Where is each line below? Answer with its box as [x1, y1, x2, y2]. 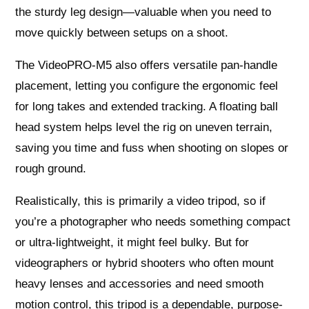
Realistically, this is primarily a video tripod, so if [15, 195, 266, 208]
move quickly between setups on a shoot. [15, 26, 229, 40]
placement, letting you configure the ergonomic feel [15, 79, 279, 93]
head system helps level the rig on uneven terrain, [15, 121, 273, 134]
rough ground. [15, 162, 87, 176]
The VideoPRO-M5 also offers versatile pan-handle [15, 59, 278, 72]
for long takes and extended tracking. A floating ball [15, 100, 279, 114]
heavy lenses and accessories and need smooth [15, 277, 264, 291]
